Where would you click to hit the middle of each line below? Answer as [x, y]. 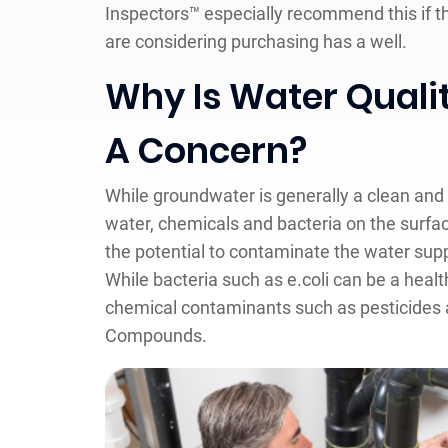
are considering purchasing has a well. [256, 41]
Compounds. [156, 335]
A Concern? [210, 150]
